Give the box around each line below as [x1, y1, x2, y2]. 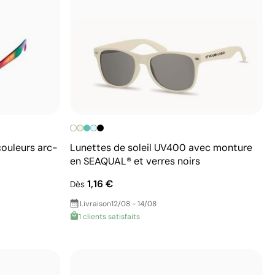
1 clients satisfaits [79, 211, 140, 222]
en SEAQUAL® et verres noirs [70, 154, 200, 168]
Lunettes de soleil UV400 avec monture [70, 141, 252, 154]
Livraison [80, 198, 111, 209]
